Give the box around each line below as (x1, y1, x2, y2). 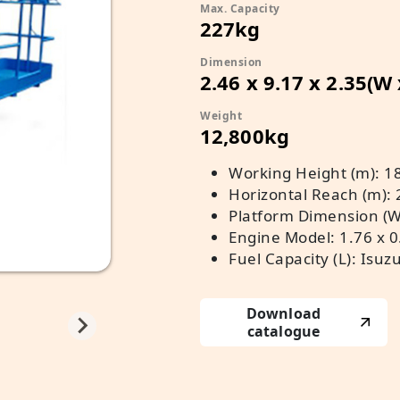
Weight (200, 108, 242, 123)
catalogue (247, 321, 320, 341)
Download (246, 304, 321, 323)
